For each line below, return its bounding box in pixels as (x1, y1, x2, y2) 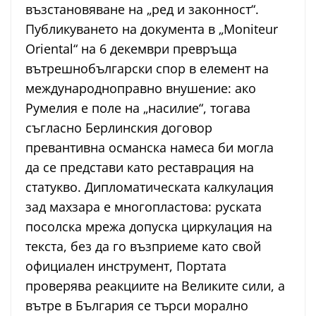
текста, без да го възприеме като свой (25, 238, 261, 255)
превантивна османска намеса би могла (25, 139, 274, 157)
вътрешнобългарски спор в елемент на (25, 60, 269, 78)
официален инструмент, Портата (25, 257, 226, 275)
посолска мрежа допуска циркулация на (25, 218, 272, 236)
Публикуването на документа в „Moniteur (25, 20, 278, 38)
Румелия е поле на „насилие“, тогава (25, 99, 250, 117)
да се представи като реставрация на (25, 159, 254, 176)
